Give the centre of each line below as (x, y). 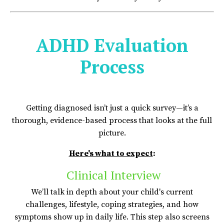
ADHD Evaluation (112, 45)
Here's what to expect (111, 153)
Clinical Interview (112, 175)
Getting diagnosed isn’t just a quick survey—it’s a (112, 108)
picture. (112, 133)
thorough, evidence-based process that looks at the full (112, 120)
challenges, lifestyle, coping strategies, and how (112, 204)
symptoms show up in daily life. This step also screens (112, 217)
